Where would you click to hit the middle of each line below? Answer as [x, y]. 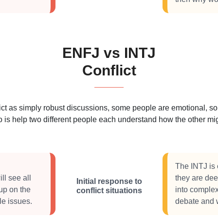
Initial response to [109, 181]
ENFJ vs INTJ [109, 53]
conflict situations [109, 191]
